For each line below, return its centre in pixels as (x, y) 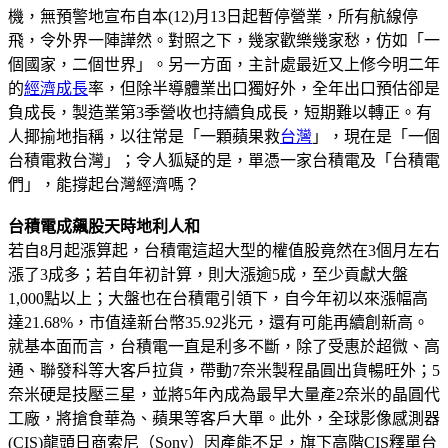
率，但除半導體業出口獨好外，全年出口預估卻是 (264, 88)
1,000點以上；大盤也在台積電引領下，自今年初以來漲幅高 (218, 298)
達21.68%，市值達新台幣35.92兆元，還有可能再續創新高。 (218, 322)
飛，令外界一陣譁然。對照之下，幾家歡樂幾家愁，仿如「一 (224, 40)
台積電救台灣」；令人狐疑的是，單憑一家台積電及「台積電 (224, 160)
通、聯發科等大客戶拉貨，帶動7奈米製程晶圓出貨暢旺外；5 (224, 370)
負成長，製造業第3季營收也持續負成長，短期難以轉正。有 (220, 112)
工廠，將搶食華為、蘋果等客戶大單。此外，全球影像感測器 (224, 418)
